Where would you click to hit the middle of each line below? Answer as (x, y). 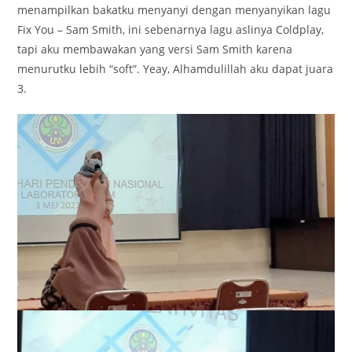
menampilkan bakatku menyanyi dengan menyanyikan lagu (174, 10)
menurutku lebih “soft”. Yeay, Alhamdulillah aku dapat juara (176, 69)
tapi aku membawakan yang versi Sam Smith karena (155, 49)
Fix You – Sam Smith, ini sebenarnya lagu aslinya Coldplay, (171, 30)
